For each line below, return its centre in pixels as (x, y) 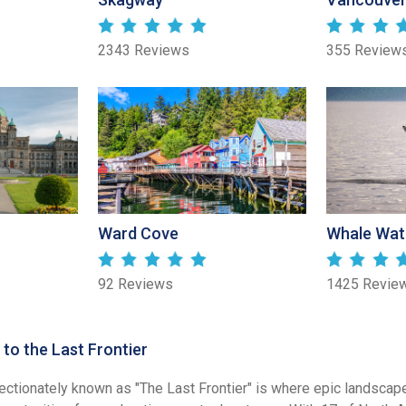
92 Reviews (135, 285)
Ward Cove (138, 234)
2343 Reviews (144, 51)
